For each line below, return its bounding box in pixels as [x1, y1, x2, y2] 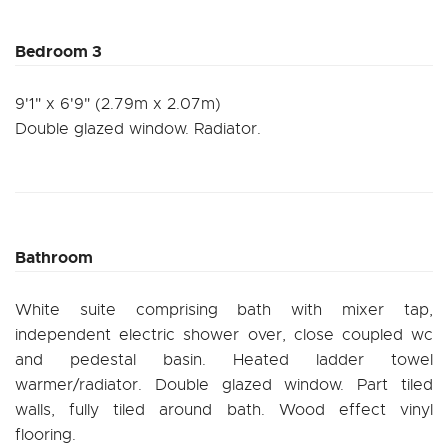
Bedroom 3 [15, 40, 102, 62]
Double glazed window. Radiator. [15, 118, 261, 139]
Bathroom [15, 246, 93, 268]
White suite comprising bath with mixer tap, [15, 299, 433, 320]
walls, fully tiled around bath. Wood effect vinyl [15, 399, 433, 420]
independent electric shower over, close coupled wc [15, 324, 433, 345]
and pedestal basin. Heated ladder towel [15, 349, 433, 370]
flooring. [15, 424, 76, 445]
